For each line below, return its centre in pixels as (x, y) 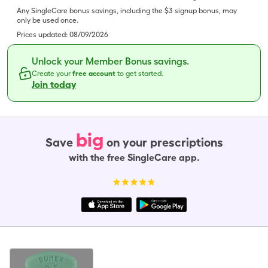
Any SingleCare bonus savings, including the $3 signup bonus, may (127, 11)
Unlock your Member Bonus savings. (110, 61)
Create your (52, 74)
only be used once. (48, 20)
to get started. (140, 74)
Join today (54, 85)
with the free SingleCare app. (134, 158)
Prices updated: (42, 35)
